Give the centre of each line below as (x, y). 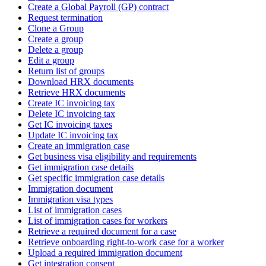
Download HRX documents (81, 81)
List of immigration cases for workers (98, 220)
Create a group (56, 39)
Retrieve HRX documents (77, 92)
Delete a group (56, 49)
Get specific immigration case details (96, 178)
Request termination (65, 17)
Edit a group (51, 60)
